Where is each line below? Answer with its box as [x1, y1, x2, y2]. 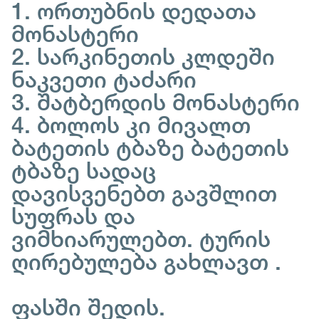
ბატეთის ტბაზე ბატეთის [11, 134, 289, 161]
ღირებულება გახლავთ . [11, 248, 281, 275]
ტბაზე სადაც [11, 157, 156, 184]
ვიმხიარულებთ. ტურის [11, 225, 271, 252]
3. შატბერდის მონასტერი [11, 88, 306, 115]
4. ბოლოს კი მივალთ [11, 111, 251, 138]
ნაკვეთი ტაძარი [11, 66, 203, 93]
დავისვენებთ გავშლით [11, 179, 277, 206]
